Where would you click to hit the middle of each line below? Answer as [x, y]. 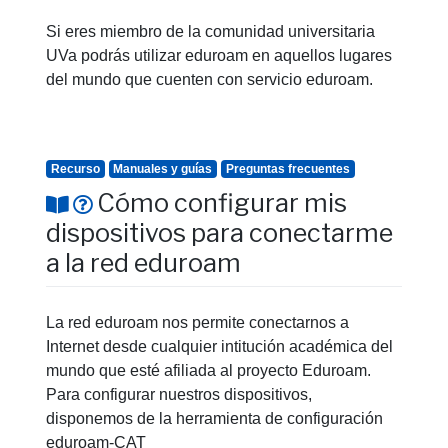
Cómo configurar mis [222, 202]
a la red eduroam [143, 262]
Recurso [75, 168]
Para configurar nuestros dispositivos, [179, 394]
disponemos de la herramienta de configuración [214, 418]
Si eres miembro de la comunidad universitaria [210, 31]
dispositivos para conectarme [219, 232]
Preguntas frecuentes [287, 168]
